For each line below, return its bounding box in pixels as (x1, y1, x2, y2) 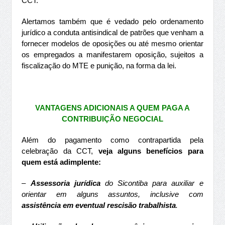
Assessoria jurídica (30, 179, 105, 187)
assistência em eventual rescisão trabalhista (22, 201, 176, 209)
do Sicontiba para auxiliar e (104, 179, 203, 187)
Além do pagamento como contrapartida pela (22, 136, 203, 144)
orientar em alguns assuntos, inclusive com (22, 190, 203, 198)
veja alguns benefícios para (98, 147, 203, 155)
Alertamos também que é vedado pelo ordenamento (22, 17, 203, 26)
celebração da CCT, (22, 147, 98, 155)
